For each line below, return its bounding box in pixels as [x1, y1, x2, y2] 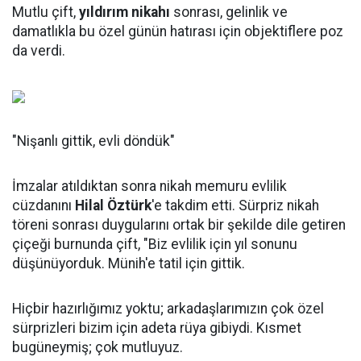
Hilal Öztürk [75, 197, 151, 214]
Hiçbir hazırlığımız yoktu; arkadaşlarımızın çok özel [12, 301, 324, 317]
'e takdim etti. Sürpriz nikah [151, 197, 319, 214]
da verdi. [12, 43, 65, 59]
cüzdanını [12, 197, 75, 214]
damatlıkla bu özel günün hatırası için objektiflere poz [12, 23, 343, 39]
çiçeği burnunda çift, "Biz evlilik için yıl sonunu [12, 236, 297, 252]
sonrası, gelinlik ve [170, 4, 288, 20]
